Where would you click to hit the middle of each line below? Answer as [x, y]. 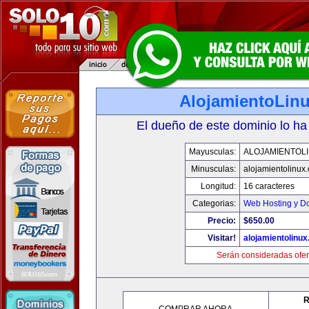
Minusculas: [213, 169]
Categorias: [214, 203]
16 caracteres [269, 186]
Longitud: [218, 186]
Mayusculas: [212, 152]
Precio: [222, 221]
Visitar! [222, 238]
